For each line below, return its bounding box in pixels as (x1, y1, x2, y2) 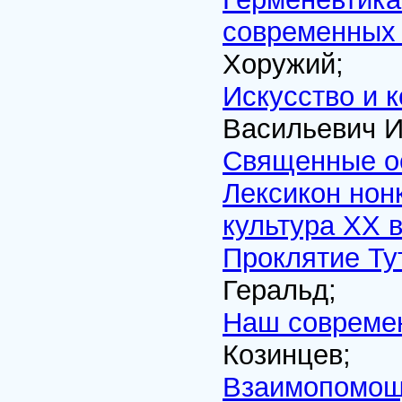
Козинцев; (223, 339, 351, 371)
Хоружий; (223, 48, 344, 80)
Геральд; (223, 275, 336, 306)
